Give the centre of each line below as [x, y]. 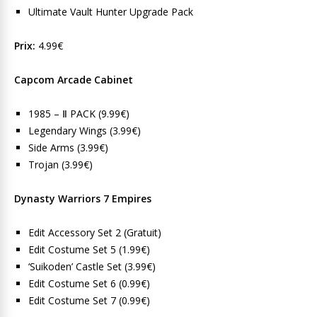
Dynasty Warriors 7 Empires [83, 198]
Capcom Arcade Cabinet [74, 80]
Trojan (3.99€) [60, 165]
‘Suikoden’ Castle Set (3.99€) [92, 266]
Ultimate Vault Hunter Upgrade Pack [111, 12]
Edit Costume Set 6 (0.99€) [89, 283]
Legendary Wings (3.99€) [85, 131]
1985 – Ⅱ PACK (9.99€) [79, 114]
